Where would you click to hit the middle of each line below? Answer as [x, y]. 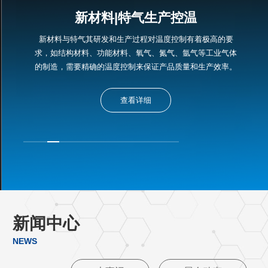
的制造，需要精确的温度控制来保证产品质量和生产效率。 [136, 66]
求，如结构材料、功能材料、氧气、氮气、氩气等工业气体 [136, 53]
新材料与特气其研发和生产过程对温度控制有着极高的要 [136, 39]
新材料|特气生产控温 [136, 17]
